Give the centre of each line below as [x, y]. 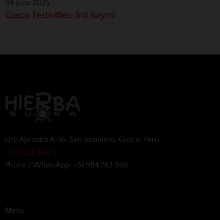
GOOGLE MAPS [31, 152]
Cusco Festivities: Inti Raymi [60, 15]
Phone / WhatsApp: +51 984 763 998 [67, 165]
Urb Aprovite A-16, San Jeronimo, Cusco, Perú [82, 139]
